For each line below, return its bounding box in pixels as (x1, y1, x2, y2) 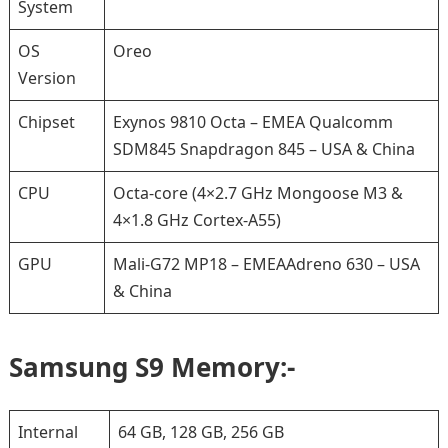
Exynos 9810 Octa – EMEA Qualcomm (112, 111, 393, 133)
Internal (17, 421, 78, 443)
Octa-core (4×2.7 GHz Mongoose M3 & (112, 182, 403, 204)
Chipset (17, 111, 75, 133)
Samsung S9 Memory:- (8, 349, 295, 385)
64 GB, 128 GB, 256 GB (117, 421, 284, 443)
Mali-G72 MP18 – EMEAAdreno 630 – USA (112, 253, 420, 275)
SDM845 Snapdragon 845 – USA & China (112, 138, 415, 160)
